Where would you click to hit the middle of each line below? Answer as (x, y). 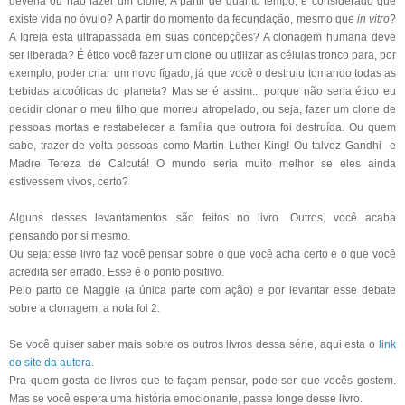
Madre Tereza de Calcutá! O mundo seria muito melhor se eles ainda (202, 163)
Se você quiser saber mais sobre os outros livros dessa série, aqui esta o (193, 344)
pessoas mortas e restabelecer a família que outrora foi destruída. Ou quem (202, 127)
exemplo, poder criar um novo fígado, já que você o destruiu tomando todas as (202, 73)
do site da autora (50, 362)
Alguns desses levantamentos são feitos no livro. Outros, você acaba (202, 217)
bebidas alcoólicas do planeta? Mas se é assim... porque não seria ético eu (202, 91)
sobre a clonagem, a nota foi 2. (86, 308)
